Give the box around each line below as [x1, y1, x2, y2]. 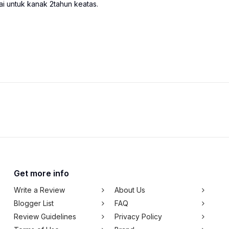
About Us [114, 186, 145, 194]
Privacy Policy [114, 212, 162, 221]
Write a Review [14, 186, 65, 194]
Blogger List [14, 199, 54, 208]
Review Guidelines [14, 212, 76, 221]
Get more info [14, 168, 69, 178]
